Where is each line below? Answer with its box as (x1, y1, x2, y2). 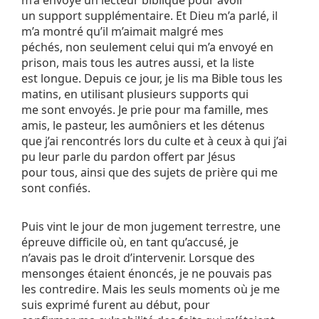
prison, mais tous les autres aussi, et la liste (21, 55, 254, 71)
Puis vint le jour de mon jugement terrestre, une (21, 219, 281, 235)
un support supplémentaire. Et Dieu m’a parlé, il (21, 8, 278, 24)
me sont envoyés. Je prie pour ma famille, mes (21, 102, 268, 118)
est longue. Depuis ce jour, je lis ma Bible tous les (21, 70, 283, 87)
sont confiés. (21, 180, 90, 197)
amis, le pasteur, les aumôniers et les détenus (21, 117, 265, 134)
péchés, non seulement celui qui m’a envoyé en (21, 39, 273, 56)
